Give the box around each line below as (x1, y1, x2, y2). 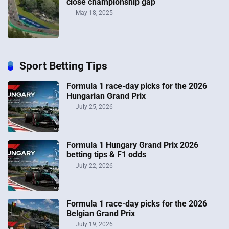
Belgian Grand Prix (66, 208, 135, 218)
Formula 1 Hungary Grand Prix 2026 (66, 140, 198, 150)
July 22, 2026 (74, 162, 113, 169)
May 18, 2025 (74, 9, 113, 17)
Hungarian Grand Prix (66, 90, 146, 101)
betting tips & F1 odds (66, 149, 146, 159)
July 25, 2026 (74, 103, 113, 110)
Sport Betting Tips (19, 59, 107, 72)
